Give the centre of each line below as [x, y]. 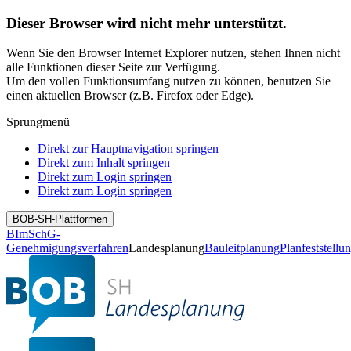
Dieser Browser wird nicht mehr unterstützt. [147, 23]
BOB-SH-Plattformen [60, 219]
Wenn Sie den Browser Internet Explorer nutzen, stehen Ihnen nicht [173, 53]
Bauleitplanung [242, 248]
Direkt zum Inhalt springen [104, 163]
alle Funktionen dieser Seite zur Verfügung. [113, 67]
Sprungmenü [38, 122]
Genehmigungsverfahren [67, 248]
